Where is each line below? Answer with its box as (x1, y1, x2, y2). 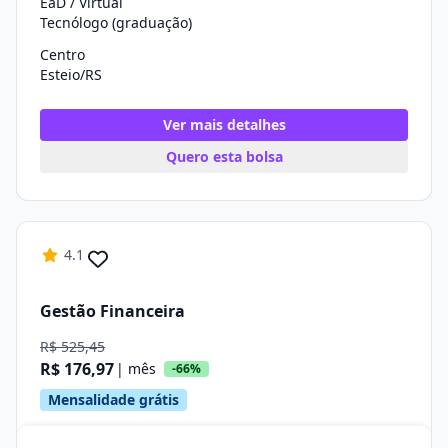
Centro (40, 45, 85, 64)
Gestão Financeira (40, 299, 185, 322)
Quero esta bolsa (165, 147, 283, 166)
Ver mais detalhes (162, 115, 286, 134)
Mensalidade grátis (48, 390, 179, 409)
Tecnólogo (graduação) (40, 13, 192, 32)
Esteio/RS (40, 65, 102, 84)
